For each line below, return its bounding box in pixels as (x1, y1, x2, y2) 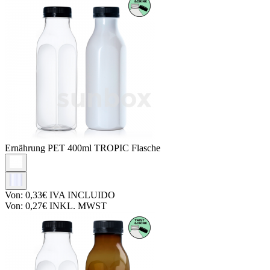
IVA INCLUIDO (47, 189, 115, 200)
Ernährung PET (5, 142, 67, 153)
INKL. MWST (47, 200, 107, 211)
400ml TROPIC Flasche (67, 142, 160, 153)
